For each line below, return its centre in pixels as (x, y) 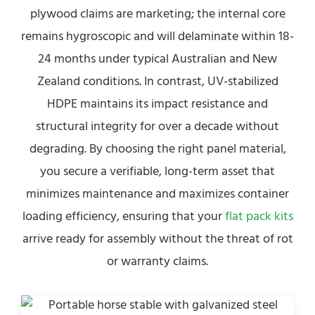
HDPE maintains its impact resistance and (157, 104)
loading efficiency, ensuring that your (123, 216)
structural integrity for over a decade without (157, 126)
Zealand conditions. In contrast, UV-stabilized (157, 81)
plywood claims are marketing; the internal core (157, 14)
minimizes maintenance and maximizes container (157, 194)
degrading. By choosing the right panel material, (157, 149)
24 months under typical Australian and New (157, 59)
